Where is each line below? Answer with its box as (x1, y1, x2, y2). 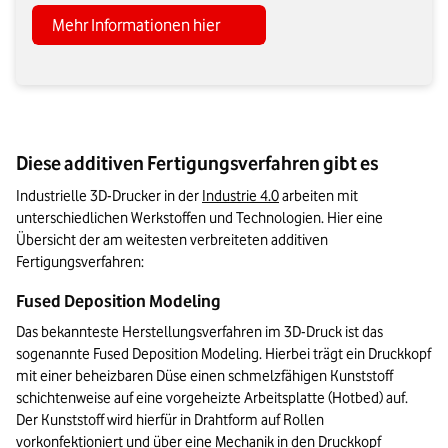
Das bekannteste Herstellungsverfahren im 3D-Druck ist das (16, 323, 383, 342)
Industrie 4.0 (202, 187, 279, 206)
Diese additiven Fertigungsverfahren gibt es (16, 152, 378, 175)
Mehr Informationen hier (52, 15, 220, 36)
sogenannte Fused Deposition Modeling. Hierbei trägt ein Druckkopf (16, 345, 431, 364)
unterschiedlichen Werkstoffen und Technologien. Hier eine (16, 209, 383, 228)
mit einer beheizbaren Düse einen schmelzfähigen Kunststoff (16, 367, 393, 386)
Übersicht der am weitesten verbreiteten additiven (16, 231, 328, 250)
